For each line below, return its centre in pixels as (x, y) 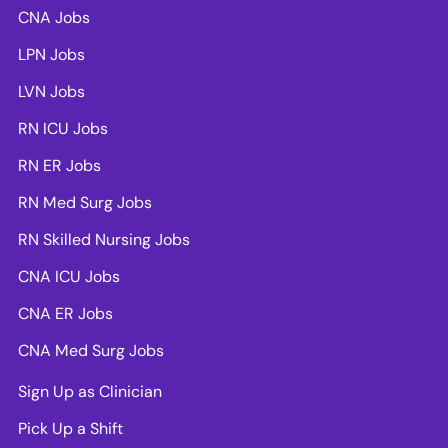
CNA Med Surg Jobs (91, 350)
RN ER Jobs (59, 165)
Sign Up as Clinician (90, 391)
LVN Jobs (51, 91)
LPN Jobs (51, 54)
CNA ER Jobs (65, 313)
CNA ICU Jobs (69, 276)
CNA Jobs (54, 17)
